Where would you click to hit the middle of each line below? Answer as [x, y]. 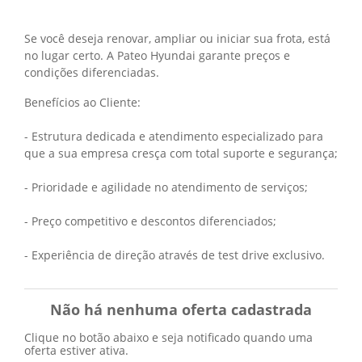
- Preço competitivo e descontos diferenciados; [150, 221]
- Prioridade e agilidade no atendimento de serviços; [166, 187]
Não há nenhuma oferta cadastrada [181, 309]
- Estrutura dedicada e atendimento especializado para [174, 136]
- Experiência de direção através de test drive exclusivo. [175, 255]
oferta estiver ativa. [76, 350]
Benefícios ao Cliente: [82, 102]
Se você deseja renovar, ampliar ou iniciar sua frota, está [177, 38]
